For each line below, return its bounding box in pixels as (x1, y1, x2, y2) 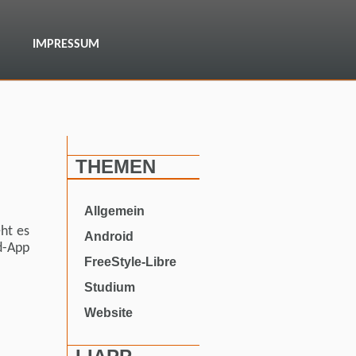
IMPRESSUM (33, 38, 99, 51)
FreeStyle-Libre (84, 255, 176, 269)
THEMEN (75, 156, 156, 177)
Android (84, 230, 133, 243)
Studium (84, 281, 135, 294)
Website (84, 306, 133, 319)
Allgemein (84, 204, 145, 218)
